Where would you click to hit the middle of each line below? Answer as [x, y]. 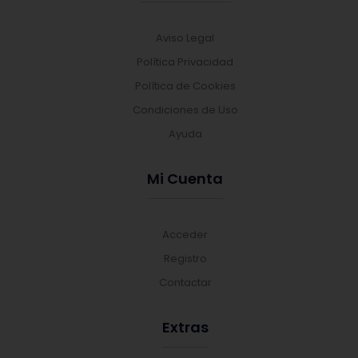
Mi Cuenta [185, 179]
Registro [185, 259]
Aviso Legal [185, 38]
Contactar [185, 282]
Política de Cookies [185, 86]
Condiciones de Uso [185, 110]
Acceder [185, 235]
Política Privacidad [185, 62]
